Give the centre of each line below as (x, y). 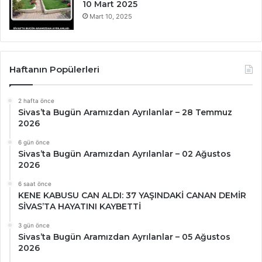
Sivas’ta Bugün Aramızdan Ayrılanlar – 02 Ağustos (125, 154)
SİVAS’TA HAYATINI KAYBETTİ (80, 207)
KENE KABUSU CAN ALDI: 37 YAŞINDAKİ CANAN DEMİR (132, 196)
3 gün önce (34, 225)
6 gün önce (34, 142)
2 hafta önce (36, 101)
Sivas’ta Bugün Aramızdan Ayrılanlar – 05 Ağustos (124, 237)
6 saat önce (35, 184)
